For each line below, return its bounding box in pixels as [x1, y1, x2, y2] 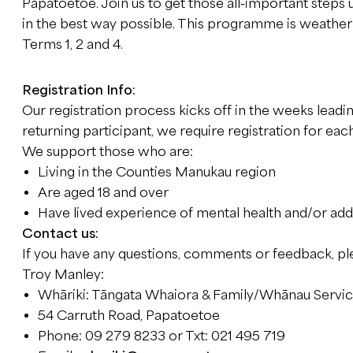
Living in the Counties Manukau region [37, 165, 276, 180]
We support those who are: [21, 144, 193, 159]
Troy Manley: [21, 267, 104, 282]
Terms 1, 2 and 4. [21, 37, 123, 52]
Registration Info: [21, 83, 136, 98]
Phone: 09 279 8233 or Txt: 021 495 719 [37, 329, 285, 344]
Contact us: [21, 226, 98, 241]
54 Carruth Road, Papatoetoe [37, 308, 220, 323]
